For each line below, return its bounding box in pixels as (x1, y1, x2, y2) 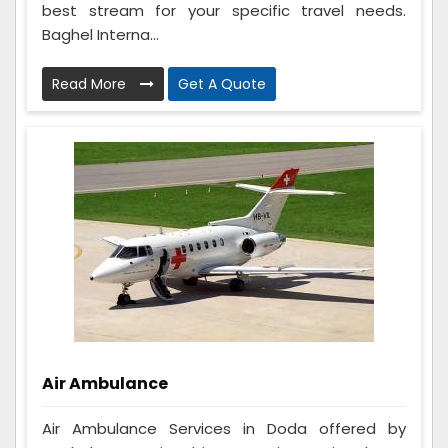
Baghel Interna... (42, 24, 159, 46)
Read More (52, 74, 130, 95)
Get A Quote (178, 74, 266, 95)
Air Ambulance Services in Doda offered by (42, 418, 406, 440)
